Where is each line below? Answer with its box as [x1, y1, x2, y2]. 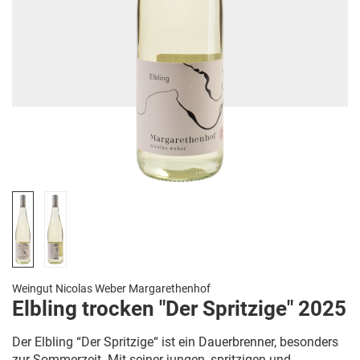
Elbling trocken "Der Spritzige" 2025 [12, 297, 346, 321]
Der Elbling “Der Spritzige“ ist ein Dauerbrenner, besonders [12, 334, 338, 350]
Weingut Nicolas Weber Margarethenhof [12, 282, 211, 295]
